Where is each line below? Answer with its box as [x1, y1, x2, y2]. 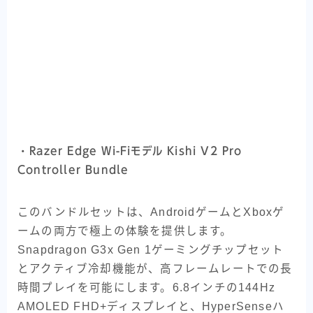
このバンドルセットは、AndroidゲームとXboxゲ [17, 205, 285, 218]
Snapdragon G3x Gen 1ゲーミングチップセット [17, 243, 284, 256]
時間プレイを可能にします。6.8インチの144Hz [17, 281, 275, 293]
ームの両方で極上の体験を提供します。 [17, 224, 233, 237]
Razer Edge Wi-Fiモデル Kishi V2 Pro [29, 145, 242, 156]
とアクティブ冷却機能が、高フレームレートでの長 [17, 262, 293, 275]
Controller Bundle [17, 163, 129, 175]
